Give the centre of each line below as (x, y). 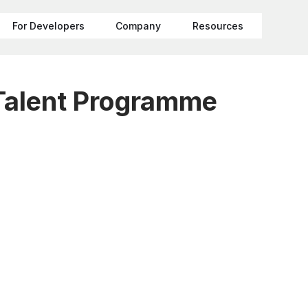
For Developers (48, 26)
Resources (218, 26)
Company (139, 26)
